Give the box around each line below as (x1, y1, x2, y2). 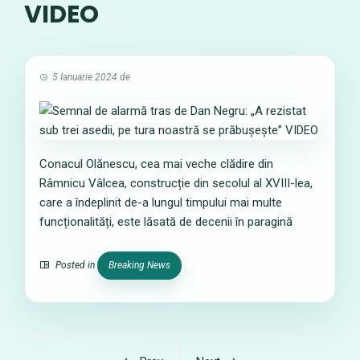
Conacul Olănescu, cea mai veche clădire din (39, 157, 273, 171)
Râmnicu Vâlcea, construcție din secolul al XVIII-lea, (39, 176, 313, 190)
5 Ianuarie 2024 (52, 72, 117, 83)
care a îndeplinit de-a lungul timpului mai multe (39, 195, 282, 210)
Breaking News (108, 260, 170, 271)
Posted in (53, 260, 97, 271)
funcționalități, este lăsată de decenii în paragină (39, 215, 292, 229)
